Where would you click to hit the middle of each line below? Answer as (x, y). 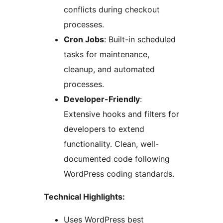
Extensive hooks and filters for (121, 114)
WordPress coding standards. (119, 174)
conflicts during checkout (112, 10)
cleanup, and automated (109, 69)
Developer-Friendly (102, 99)
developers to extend (104, 129)
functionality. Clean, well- (111, 144)
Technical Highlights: (84, 197)
